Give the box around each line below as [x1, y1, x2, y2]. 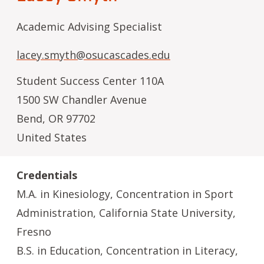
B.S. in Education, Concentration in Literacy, [16, 243, 238, 258]
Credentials [16, 168, 77, 182]
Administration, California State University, [16, 206, 236, 220]
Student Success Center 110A [16, 74, 164, 88]
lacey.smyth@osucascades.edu [16, 48, 170, 62]
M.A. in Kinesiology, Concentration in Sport [16, 187, 233, 201]
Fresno [16, 225, 51, 239]
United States [16, 130, 87, 144]
